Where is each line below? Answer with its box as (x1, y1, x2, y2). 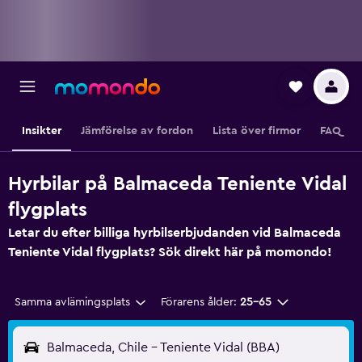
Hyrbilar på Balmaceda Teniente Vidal (8, 175, 347, 194)
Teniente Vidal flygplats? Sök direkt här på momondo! (8, 246, 332, 259)
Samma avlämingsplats (15, 297, 130, 308)
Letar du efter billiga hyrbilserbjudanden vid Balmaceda (8, 226, 341, 239)
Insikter (21, 125, 61, 137)
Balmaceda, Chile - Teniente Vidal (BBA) (47, 341, 280, 354)
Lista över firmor (212, 125, 301, 137)
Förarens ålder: (160, 297, 237, 308)
